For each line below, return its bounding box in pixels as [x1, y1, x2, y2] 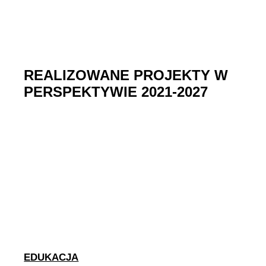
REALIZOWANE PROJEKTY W [24, 67, 229, 84]
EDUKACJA [24, 251, 79, 263]
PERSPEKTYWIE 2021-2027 [24, 84, 208, 100]
